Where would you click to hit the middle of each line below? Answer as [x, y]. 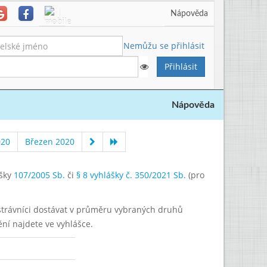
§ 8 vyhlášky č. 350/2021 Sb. [131, 175]
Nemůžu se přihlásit [164, 46]
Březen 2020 [49, 142]
